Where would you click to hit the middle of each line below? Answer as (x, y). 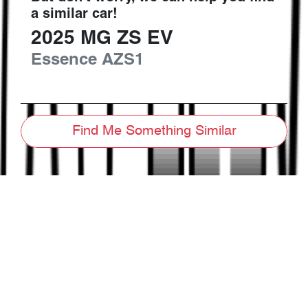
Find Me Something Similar (154, 132)
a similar (62, 15)
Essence (64, 61)
